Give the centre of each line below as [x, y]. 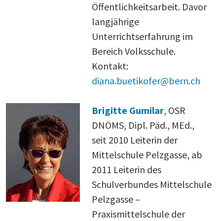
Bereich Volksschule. [134, 51]
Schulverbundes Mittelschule [152, 184]
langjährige [115, 21]
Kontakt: [110, 66]
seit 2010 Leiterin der [135, 140]
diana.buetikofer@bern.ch [146, 80]
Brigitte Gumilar [128, 110]
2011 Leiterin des [127, 169]
